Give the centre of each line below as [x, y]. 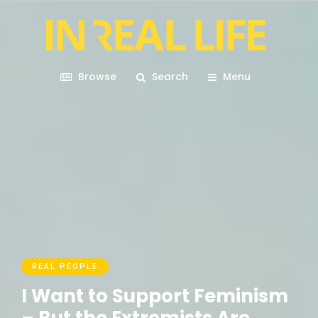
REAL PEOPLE [65, 267]
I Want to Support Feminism [155, 296]
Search [170, 77]
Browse [97, 77]
